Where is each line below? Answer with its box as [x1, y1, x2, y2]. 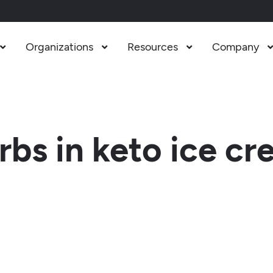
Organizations [25, 40, 93, 54]
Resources [127, 40, 178, 54]
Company [211, 40, 259, 54]
